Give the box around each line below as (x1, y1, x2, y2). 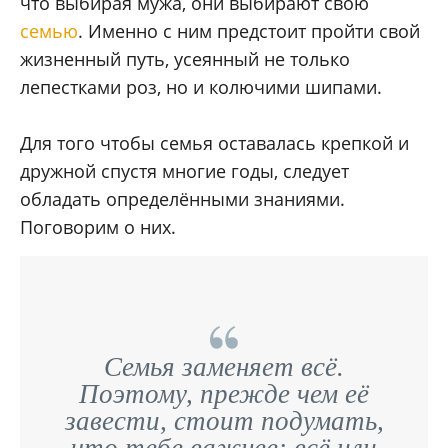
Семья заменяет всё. (104, 352, 344, 383)
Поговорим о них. (20, 215, 176, 240)
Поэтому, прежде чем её (79, 379, 369, 410)
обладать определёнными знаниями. (20, 187, 345, 212)
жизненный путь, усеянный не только (20, 47, 350, 72)
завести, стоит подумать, (64, 406, 384, 437)
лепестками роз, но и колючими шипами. (20, 75, 382, 100)
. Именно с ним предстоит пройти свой (78, 19, 420, 44)
